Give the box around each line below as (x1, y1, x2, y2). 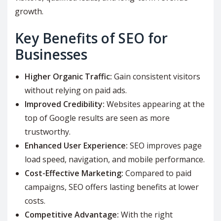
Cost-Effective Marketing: (25, 168, 123, 179)
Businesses (15, 45, 87, 64)
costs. (25, 195, 45, 207)
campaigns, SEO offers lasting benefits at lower (25, 182, 199, 193)
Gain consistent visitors (112, 71, 200, 82)
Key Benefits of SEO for (15, 29, 168, 48)
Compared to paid (123, 168, 191, 179)
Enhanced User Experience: (25, 140, 128, 151)
